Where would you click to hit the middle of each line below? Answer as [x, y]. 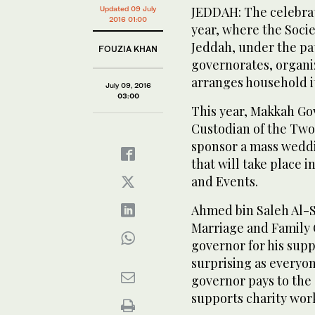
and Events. [225, 181]
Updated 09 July [128, 8]
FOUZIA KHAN [128, 49]
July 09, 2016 [128, 85]
